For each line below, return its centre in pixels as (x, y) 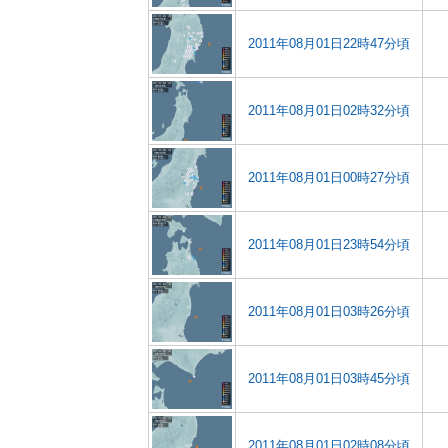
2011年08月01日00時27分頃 (329, 177)
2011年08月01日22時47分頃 (329, 43)
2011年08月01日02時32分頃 (329, 110)
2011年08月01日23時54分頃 (329, 244)
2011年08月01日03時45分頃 (329, 378)
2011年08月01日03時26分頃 (329, 311)
